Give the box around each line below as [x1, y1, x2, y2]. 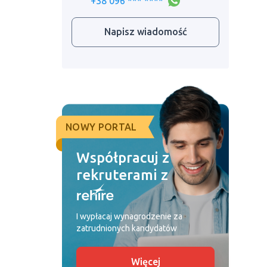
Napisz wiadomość [104, 26, 187, 37]
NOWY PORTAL [66, 122, 137, 132]
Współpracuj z [76, 150, 169, 166]
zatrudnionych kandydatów [76, 223, 177, 233]
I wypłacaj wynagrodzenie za [76, 211, 182, 221]
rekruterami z [76, 167, 172, 183]
